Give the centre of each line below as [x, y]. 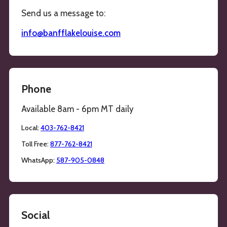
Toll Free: [35, 144]
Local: [30, 128]
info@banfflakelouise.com [71, 33]
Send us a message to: [63, 13]
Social [36, 215]
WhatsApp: [38, 160]
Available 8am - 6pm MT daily [78, 109]
